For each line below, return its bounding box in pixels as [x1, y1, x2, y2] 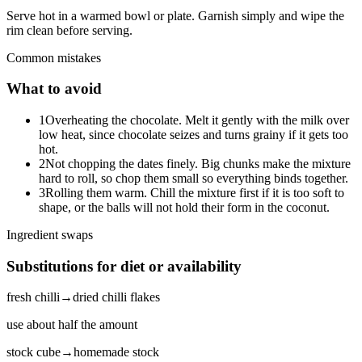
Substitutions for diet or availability [6, 257, 242, 275]
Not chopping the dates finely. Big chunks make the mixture [45, 157, 351, 170]
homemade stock [74, 345, 159, 360]
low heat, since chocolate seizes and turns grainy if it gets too [39, 128, 348, 141]
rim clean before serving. [6, 23, 133, 37]
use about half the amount [6, 318, 137, 332]
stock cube [6, 345, 61, 360]
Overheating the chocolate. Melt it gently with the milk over [45, 113, 349, 127]
